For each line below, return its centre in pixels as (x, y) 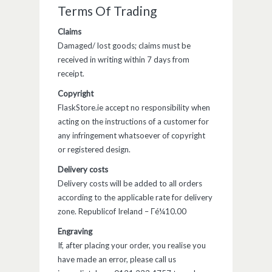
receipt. (71, 74)
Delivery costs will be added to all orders (130, 184)
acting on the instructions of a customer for (133, 122)
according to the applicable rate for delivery (135, 198)
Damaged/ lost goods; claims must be (124, 46)
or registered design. (94, 150)
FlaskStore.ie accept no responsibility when (134, 108)
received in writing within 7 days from (124, 60)
